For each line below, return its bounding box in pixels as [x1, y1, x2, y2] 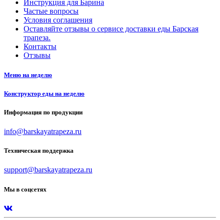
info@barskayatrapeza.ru [4, 127, 82, 136]
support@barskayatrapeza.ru [4, 165, 92, 174]
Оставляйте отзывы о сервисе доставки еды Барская [24, 25, 198, 33]
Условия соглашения [24, 16, 92, 25]
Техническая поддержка [4, 147, 74, 155]
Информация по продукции [4, 108, 82, 116]
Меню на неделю [4, 71, 52, 79]
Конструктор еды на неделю [4, 89, 84, 97]
